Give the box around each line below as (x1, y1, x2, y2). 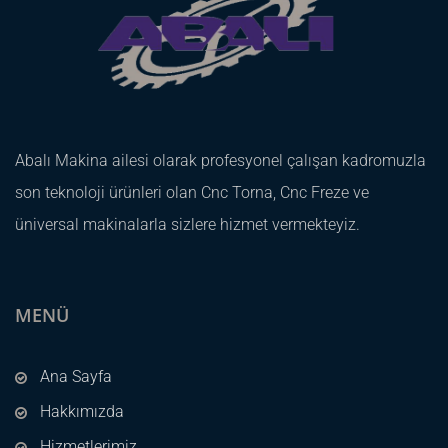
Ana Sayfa (40, 366, 112, 386)
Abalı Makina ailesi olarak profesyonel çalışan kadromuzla (15, 150, 426, 170)
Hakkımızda (40, 401, 124, 421)
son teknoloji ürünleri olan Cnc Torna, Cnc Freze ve (15, 182, 369, 202)
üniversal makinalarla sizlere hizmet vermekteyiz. (15, 214, 360, 234)
